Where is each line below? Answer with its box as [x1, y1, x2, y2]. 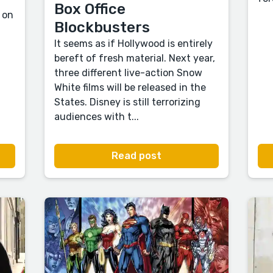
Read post [111, 150, 161, 162]
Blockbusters [54, 19, 151, 37]
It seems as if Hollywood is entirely [54, 38, 213, 50]
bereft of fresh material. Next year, [54, 52, 216, 65]
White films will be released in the [54, 82, 207, 94]
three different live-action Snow [54, 67, 203, 79]
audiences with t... [54, 111, 140, 123]
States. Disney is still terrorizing [54, 96, 201, 108]
